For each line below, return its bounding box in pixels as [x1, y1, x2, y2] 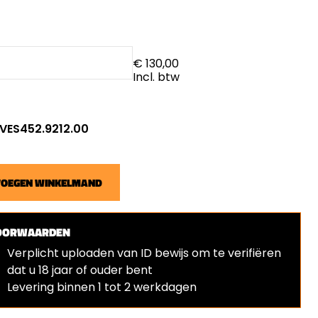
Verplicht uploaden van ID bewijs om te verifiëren [6, 245, 281, 261]
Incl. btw [132, 68, 180, 85]
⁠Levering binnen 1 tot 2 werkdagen [6, 279, 197, 295]
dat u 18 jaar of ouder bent [6, 262, 153, 278]
